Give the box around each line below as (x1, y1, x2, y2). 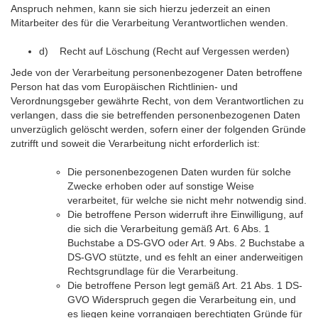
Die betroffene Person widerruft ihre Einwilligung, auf (67, 209, 303, 220)
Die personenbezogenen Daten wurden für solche (67, 166, 291, 177)
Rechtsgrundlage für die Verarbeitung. (67, 265, 238, 277)
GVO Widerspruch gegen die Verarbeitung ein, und (67, 294, 296, 305)
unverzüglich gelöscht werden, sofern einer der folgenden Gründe (11, 124, 306, 135)
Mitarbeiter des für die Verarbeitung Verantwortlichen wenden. (11, 17, 288, 28)
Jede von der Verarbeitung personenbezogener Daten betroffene (11, 67, 302, 78)
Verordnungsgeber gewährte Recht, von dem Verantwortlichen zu (11, 95, 304, 106)
